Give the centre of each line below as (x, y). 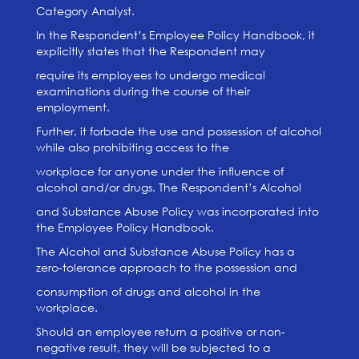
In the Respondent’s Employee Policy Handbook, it (175, 35)
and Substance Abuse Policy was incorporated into (177, 211)
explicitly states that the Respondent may (150, 51)
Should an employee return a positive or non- (160, 331)
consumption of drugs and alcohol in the (148, 291)
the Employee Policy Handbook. (125, 227)
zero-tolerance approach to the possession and (166, 267)
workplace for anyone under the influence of (159, 171)
